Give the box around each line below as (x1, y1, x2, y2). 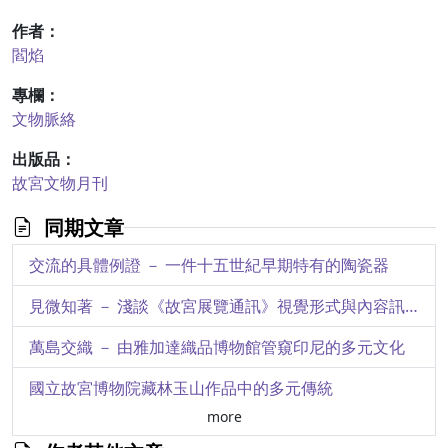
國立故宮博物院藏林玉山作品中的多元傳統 (29, 377, 333, 399)
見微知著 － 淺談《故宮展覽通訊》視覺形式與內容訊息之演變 (405, 295, 418, 317)
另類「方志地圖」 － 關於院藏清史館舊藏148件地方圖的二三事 (400, 418, 413, 440)
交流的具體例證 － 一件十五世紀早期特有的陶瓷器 (29, 254, 389, 276)
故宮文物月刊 (12, 172, 108, 194)
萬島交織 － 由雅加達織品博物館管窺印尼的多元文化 (29, 336, 405, 358)
